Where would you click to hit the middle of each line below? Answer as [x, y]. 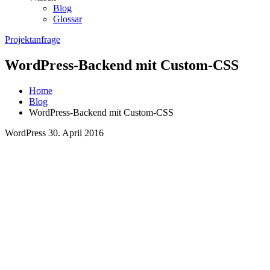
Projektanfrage [33, 39]
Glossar [67, 19]
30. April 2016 [76, 133]
